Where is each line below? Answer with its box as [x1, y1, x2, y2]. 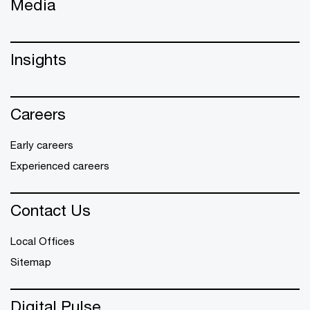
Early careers [10, 138, 73, 151]
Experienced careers [10, 159, 109, 172]
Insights [10, 50, 66, 69]
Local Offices [10, 235, 75, 247]
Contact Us [10, 201, 91, 219]
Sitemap [10, 255, 51, 268]
